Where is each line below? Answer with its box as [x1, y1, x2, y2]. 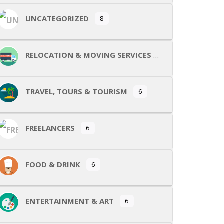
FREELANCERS [25, 123, 75, 133]
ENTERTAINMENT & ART [25, 196, 114, 206]
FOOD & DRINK [25, 159, 80, 170]
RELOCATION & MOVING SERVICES [25, 50, 151, 60]
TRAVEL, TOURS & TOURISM [25, 86, 127, 97]
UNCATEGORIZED [25, 13, 89, 24]
